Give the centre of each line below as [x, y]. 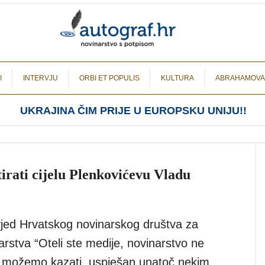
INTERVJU [41, 78]
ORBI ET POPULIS [109, 78]
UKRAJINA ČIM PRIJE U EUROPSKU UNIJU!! [133, 111]
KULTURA [177, 78]
